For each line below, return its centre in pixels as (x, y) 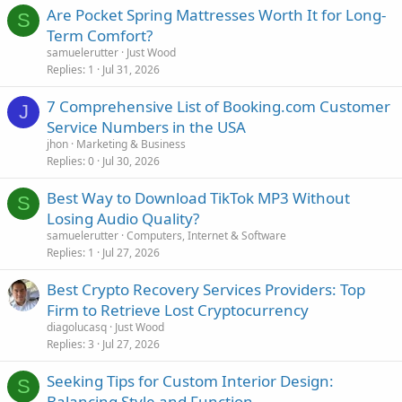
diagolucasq (77, 327)
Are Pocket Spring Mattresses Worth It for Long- (216, 15)
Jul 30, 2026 (131, 161)
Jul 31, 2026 (131, 70)
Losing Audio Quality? (123, 218)
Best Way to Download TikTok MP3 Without (198, 198)
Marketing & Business (131, 144)
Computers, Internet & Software (206, 236)
